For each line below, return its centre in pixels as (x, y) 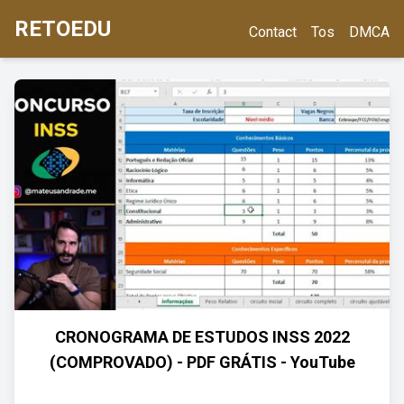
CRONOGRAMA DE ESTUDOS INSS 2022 (202, 337)
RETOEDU (63, 29)
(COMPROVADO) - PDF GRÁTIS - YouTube (202, 362)
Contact (273, 32)
